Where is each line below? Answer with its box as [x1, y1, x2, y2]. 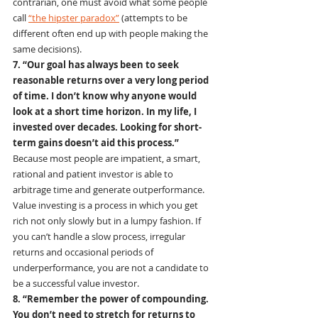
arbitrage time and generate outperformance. [13, 183, 207, 197]
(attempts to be [119, 11, 190, 25]
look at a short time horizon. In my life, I [13, 105, 199, 119]
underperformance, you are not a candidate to [13, 261, 211, 275]
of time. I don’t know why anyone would [13, 89, 199, 103]
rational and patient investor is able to [13, 168, 175, 181]
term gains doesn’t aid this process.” [13, 136, 179, 150]
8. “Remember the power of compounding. [13, 292, 211, 306]
